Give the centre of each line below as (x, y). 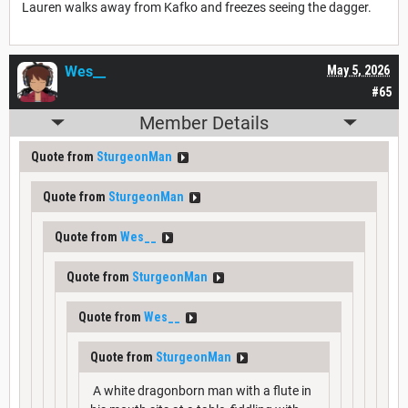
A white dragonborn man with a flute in (201, 390)
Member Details (204, 122)
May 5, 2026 (358, 70)
